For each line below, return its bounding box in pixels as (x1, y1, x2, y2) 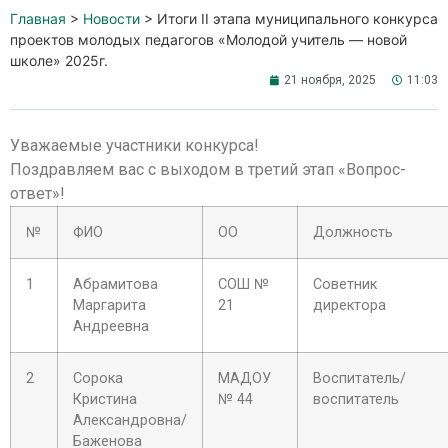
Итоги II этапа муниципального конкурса (157, 10, 438, 27)
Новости (83, 10, 140, 27)
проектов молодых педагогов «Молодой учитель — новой (10, 31, 407, 48)
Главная (10, 10, 66, 27)
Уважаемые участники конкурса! (10, 136, 259, 155)
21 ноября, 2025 (284, 73, 376, 87)
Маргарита (73, 297, 146, 314)
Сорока (73, 370, 123, 387)
